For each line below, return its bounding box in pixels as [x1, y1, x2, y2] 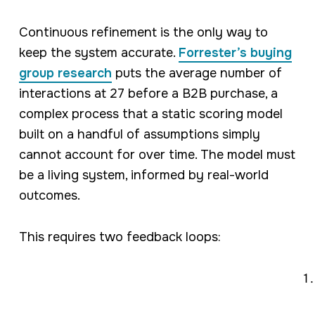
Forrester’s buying [178, 44, 292, 60]
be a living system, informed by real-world [18, 167, 269, 183]
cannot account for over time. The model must [18, 146, 295, 162]
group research [18, 65, 112, 81]
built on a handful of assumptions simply [18, 126, 260, 142]
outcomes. [18, 187, 80, 203]
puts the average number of [111, 65, 282, 81]
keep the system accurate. [18, 44, 179, 60]
